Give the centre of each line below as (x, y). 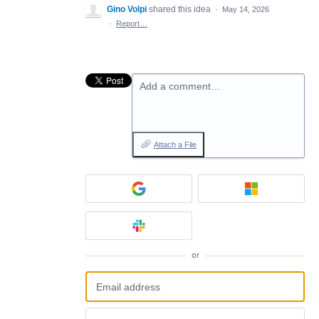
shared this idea (181, 9)
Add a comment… (180, 86)
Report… (132, 23)
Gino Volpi (127, 9)
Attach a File (175, 145)
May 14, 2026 (246, 9)
